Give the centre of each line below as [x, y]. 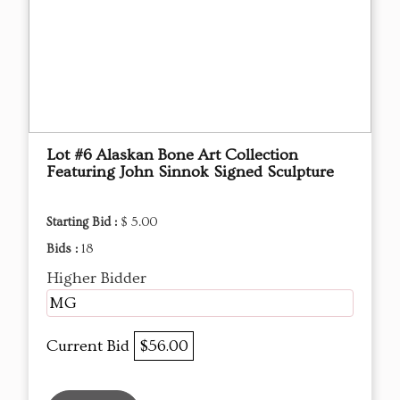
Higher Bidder [96, 278]
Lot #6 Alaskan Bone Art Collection [172, 154]
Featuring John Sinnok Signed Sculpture [190, 171]
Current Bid [90, 346]
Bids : [64, 249]
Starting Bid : [83, 222]
